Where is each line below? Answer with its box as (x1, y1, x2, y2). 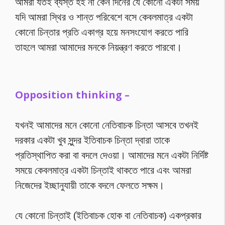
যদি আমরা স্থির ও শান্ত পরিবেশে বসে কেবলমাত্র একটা (15, 10, 193, 24)
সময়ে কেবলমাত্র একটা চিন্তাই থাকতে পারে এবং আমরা (15, 163, 191, 177)
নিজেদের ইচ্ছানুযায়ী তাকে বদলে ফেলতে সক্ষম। (15, 178, 164, 192)
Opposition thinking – (15, 88, 130, 101)
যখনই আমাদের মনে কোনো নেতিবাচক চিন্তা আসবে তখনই (15, 118, 198, 132)
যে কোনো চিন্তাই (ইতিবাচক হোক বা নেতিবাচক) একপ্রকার (15, 208, 201, 222)
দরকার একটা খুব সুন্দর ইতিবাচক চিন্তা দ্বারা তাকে (15, 133, 170, 147)
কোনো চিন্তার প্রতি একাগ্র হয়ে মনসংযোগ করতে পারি (15, 25, 188, 39)
